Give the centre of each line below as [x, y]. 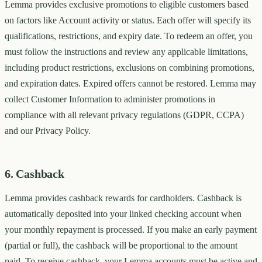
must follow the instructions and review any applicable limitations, [126, 52]
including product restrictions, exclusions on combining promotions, [130, 68]
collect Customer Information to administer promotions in [110, 99]
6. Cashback [35, 174]
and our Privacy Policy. [48, 131]
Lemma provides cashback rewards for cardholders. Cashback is [123, 198]
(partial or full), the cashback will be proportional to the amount [121, 246]
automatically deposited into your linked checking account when [123, 214]
